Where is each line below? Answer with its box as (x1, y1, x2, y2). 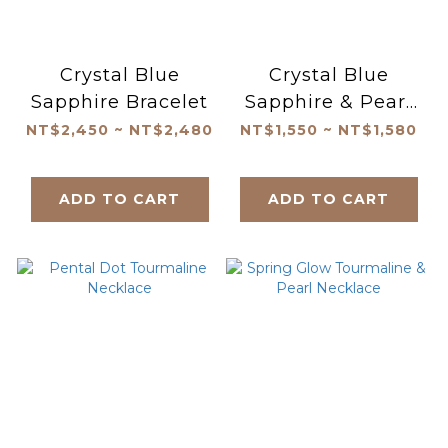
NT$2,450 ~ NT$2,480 (26, 120, 213, 139)
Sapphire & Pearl (245, 90, 412, 113)
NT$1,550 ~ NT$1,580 (240, 120, 417, 139)
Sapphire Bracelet (31, 90, 208, 113)
